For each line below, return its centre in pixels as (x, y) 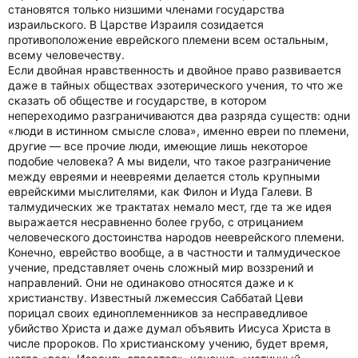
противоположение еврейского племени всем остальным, (168, 40)
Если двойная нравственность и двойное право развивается (175, 70)
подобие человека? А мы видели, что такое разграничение (169, 161)
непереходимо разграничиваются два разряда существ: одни (179, 115)
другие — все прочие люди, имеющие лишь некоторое (158, 146)
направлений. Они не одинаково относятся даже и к (151, 282)
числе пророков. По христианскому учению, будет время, (168, 343)
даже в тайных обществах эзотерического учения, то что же (175, 85)
